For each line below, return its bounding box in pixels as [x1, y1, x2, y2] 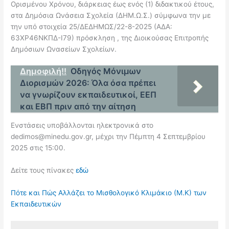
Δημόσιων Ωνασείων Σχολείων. [11, 44, 117, 53]
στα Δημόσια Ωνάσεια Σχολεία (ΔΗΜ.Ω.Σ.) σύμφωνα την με [11, 11, 211, 19]
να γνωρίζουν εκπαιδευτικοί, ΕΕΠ [20, 89, 157, 100]
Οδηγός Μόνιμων [71, 66, 142, 77]
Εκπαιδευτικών [11, 199, 62, 208]
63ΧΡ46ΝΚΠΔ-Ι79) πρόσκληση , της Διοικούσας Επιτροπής [11, 33, 209, 42]
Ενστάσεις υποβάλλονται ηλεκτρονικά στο [11, 121, 154, 130]
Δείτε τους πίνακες [11, 166, 76, 175]
